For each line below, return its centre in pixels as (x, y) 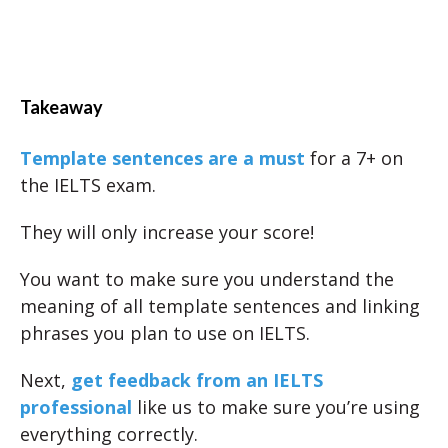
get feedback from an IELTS (197, 380)
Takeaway (61, 107)
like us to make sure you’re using (276, 407)
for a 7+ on (354, 158)
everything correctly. (109, 434)
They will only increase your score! (167, 232)
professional (76, 407)
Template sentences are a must (162, 158)
